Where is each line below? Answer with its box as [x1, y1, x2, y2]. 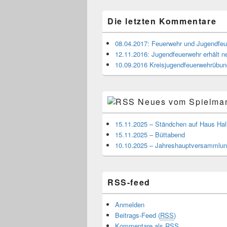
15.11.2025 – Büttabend [115, 130, 185, 139]
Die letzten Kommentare [107, 15, 217, 27]
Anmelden [115, 200, 144, 209]
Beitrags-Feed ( [115, 210, 160, 220]
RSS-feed [107, 176, 150, 188]
